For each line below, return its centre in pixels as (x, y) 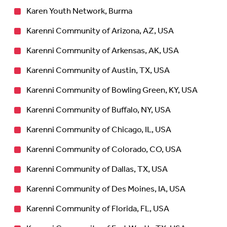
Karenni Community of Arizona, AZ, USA (100, 31)
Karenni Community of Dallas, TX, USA (97, 169)
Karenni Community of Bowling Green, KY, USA (112, 90)
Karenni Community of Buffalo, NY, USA (99, 110)
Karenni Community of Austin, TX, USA (98, 70)
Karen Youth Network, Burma (80, 11)
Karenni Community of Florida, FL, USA (98, 209)
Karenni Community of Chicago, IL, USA (99, 130)
